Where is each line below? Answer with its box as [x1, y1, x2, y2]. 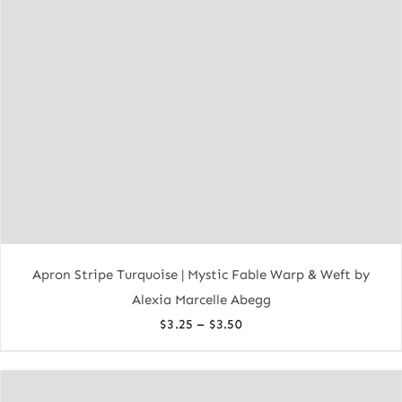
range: [240, 338, 284, 355]
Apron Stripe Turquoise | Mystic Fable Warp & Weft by [32, 266, 370, 283]
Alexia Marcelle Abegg [131, 291, 271, 308]
